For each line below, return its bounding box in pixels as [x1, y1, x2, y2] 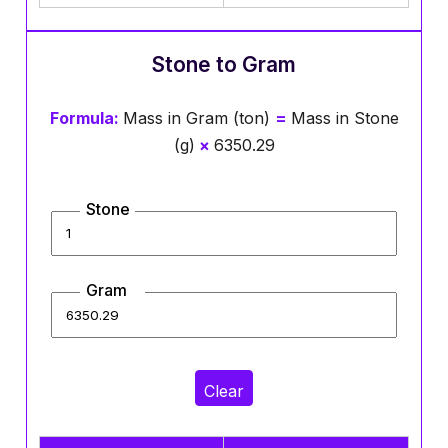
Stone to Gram [152, 51, 296, 77]
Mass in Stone [290, 107, 399, 128]
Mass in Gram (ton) [122, 107, 275, 128]
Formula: [49, 107, 123, 128]
